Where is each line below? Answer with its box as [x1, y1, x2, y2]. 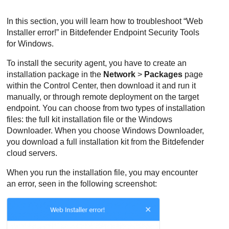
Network [103, 70, 136, 79]
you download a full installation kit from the [7, 138, 163, 146]
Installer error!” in [7, 28, 70, 37]
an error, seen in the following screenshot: [7, 179, 157, 188]
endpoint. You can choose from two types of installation [7, 104, 205, 112]
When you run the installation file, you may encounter [7, 168, 198, 177]
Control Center [43, 81, 97, 90]
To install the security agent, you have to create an [7, 59, 187, 67]
